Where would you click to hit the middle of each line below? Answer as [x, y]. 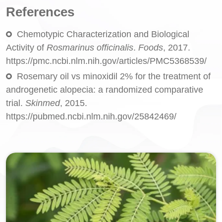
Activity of [26, 47]
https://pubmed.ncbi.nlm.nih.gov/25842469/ [91, 116]
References [40, 12]
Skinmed [43, 103]
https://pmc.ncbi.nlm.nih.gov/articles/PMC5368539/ [106, 61]
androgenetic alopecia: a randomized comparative [105, 89]
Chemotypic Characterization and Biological [103, 34]
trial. [16, 103]
